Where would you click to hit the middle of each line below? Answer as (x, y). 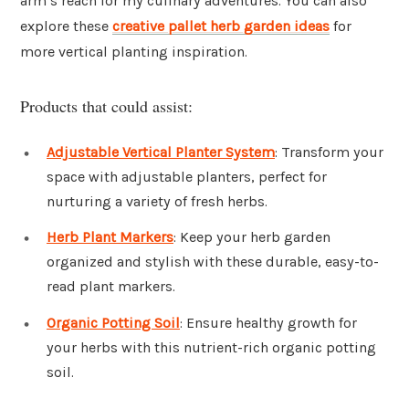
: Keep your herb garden (252, 237)
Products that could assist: (106, 105)
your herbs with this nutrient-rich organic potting (211, 348)
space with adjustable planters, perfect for (187, 176)
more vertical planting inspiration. (134, 52)
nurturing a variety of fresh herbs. (157, 201)
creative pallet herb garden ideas (221, 26)
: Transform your (329, 152)
